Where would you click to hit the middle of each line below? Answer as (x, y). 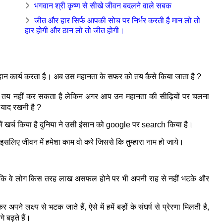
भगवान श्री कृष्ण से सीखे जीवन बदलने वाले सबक (103, 5)
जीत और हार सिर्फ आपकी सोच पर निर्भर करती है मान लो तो (117, 20)
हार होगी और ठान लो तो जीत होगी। (75, 30)
